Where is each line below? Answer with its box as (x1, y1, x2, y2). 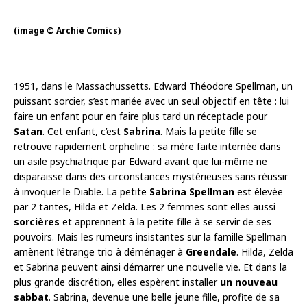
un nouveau (220, 275, 278, 288)
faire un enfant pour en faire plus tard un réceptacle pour (14, 109, 267, 123)
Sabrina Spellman (149, 184, 234, 198)
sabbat (14, 290, 49, 304)
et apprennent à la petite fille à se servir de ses (60, 214, 271, 228)
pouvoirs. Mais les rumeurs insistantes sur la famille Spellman (14, 230, 286, 243)
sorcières (14, 214, 60, 228)
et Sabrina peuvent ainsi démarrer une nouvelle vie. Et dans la (14, 260, 287, 273)
